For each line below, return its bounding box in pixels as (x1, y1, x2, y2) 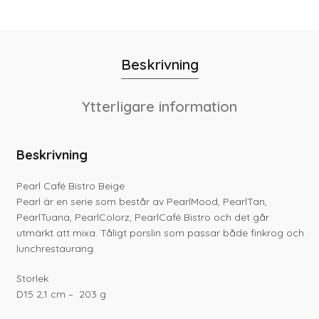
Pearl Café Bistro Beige (16, 179, 125, 193)
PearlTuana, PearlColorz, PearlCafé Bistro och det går (16, 211, 270, 224)
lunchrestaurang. (16, 242, 96, 256)
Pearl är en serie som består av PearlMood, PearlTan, (16, 195, 268, 209)
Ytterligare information (82, 98, 237, 116)
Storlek (16, 272, 49, 286)
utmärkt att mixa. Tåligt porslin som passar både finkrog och (16, 226, 305, 240)
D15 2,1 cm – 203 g (16, 288, 107, 301)
